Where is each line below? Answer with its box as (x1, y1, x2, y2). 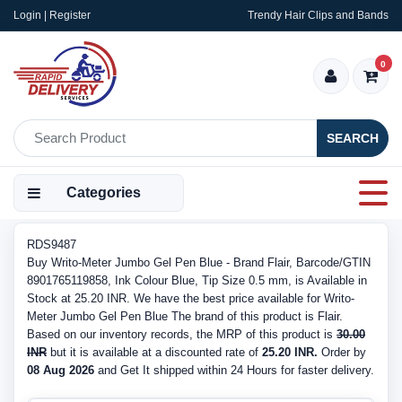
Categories (66, 185, 141, 200)
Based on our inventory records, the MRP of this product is (27, 328, 336, 341)
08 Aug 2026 (27, 363, 94, 377)
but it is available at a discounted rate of (47, 345, 262, 359)
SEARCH (327, 130, 379, 145)
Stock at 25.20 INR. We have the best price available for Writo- (27, 292, 354, 305)
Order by (318, 345, 366, 359)
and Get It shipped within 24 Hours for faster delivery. (94, 363, 374, 377)
